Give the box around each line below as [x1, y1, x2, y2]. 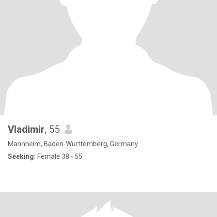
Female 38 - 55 [36, 153, 82, 160]
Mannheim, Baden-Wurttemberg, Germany [8, 140, 138, 148]
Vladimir [8, 124, 45, 135]
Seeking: [8, 153, 36, 160]
